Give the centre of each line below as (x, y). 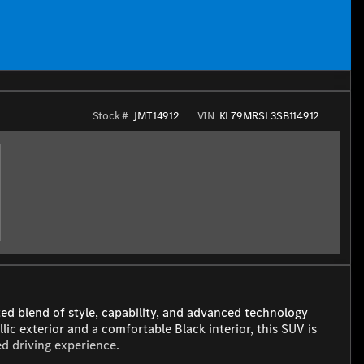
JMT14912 (156, 116)
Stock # (110, 116)
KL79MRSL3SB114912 (269, 116)
